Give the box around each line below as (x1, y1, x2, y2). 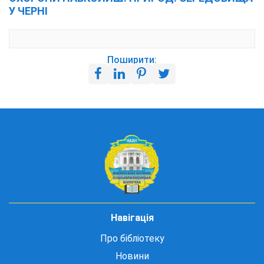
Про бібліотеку (100, 233, 164, 244)
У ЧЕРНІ (9, 5, 48, 17)
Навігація (110, 212, 154, 223)
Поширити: (107, 54, 157, 65)
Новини (115, 250, 149, 262)
